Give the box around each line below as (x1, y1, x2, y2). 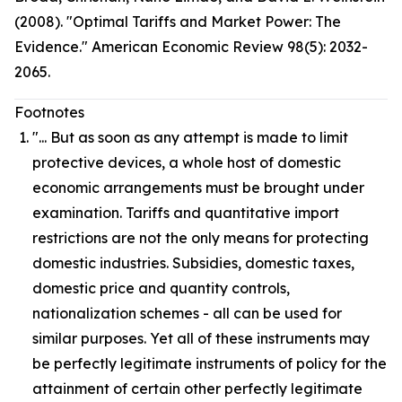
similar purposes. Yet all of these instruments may (32, 329, 370, 347)
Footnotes (14, 103, 84, 121)
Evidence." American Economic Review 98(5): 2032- (14, 38, 368, 56)
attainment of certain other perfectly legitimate (32, 380, 363, 398)
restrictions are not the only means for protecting (32, 229, 369, 247)
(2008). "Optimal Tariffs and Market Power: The (14, 13, 341, 31)
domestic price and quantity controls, (32, 279, 290, 297)
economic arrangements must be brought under (32, 179, 364, 197)
